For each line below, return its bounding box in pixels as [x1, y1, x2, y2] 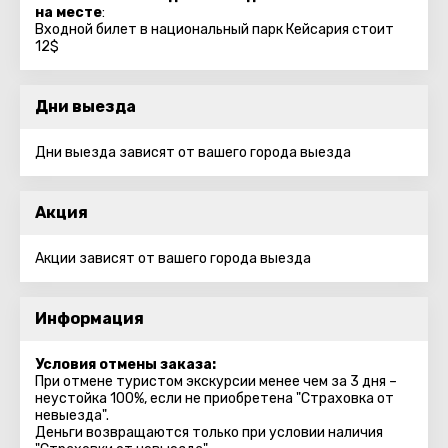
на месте [35, 4, 102, 21]
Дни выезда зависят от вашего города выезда [35, 144, 351, 161]
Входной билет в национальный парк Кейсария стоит [35, 21, 394, 38]
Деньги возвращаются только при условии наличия [35, 424, 383, 441]
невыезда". [35, 407, 109, 424]
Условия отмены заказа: [35, 356, 216, 373]
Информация [35, 309, 144, 328]
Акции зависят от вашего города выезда [35, 250, 311, 267]
